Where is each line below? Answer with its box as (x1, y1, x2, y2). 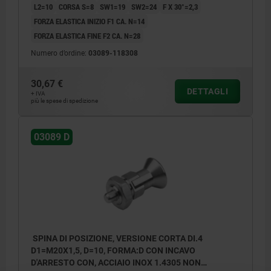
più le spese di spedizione (31, 97, 98, 104)
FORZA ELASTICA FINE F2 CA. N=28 (34, 30, 140, 41)
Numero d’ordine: (31, 48, 88, 57)
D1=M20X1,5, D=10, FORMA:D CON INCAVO (31, 245, 195, 255)
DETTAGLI (186, 86, 228, 96)
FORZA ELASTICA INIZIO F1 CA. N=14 (34, 15, 145, 27)
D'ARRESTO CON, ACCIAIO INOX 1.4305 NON (31, 257, 201, 267)
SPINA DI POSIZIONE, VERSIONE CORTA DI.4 (31, 233, 203, 243)
